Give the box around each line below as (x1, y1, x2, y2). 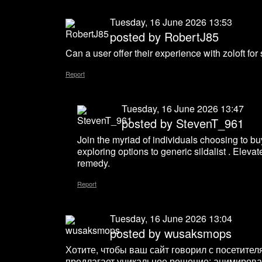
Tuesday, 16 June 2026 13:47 (122, 102, 244, 116)
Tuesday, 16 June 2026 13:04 (110, 212, 232, 226)
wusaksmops (164, 225, 232, 242)
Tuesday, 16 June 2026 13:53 (110, 15, 232, 29)
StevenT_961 (176, 115, 244, 132)
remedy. (77, 156, 110, 170)
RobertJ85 (164, 28, 219, 46)
